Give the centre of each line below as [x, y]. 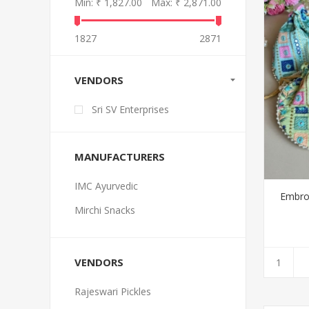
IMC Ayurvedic [106, 186]
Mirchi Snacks [105, 210]
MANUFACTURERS [120, 157]
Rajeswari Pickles [113, 291]
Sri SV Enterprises [130, 109]
